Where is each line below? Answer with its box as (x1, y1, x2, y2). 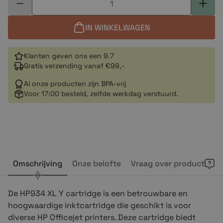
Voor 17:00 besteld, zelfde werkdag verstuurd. (24, 89, 178, 98)
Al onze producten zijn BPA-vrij (24, 79, 126, 88)
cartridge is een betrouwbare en (66, 188, 188, 199)
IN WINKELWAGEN (85, 22, 150, 33)
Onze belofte (72, 158, 121, 169)
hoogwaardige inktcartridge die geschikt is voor (8, 200, 191, 211)
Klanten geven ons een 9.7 (24, 51, 114, 60)
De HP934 (8, 188, 45, 199)
